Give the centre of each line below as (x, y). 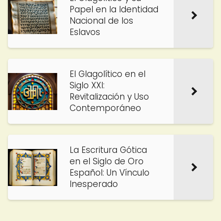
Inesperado (94, 184)
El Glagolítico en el (108, 74)
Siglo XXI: (87, 85)
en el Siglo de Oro (107, 161)
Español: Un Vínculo (110, 173)
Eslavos (85, 32)
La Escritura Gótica (108, 150)
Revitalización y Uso (109, 97)
